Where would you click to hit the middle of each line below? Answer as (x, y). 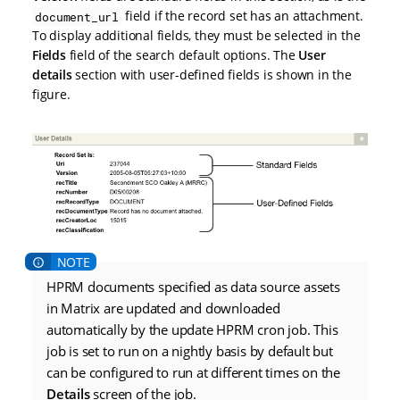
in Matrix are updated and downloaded (163, 308)
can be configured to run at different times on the (193, 373)
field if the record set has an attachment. (242, 16)
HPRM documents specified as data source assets (193, 287)
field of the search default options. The (182, 55)
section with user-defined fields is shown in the (212, 75)
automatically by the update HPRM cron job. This (192, 330)
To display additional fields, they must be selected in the (196, 36)
